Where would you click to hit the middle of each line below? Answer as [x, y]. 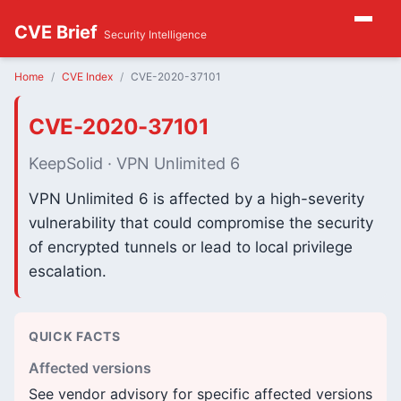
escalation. [68, 271]
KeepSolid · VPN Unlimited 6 [134, 163]
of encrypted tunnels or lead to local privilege [191, 247]
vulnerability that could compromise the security [201, 223]
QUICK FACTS [75, 336]
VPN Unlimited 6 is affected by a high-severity [196, 199]
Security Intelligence [155, 34]
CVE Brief [56, 32]
